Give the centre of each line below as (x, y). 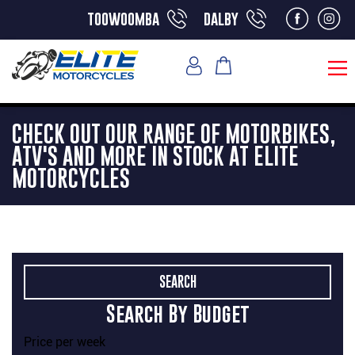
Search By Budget (177, 313)
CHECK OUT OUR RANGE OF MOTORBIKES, (174, 133)
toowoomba (123, 19)
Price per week (65, 342)
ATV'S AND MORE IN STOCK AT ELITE (155, 155)
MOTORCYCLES (71, 177)
